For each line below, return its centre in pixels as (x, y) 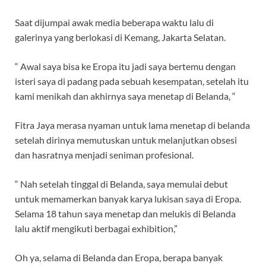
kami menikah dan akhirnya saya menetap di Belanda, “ (125, 96)
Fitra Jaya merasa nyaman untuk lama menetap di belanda (132, 125)
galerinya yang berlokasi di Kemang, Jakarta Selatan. (120, 37)
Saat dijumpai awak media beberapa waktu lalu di (114, 22)
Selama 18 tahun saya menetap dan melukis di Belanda (125, 213)
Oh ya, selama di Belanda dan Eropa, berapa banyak (119, 257)
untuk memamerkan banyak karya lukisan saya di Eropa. (128, 198)
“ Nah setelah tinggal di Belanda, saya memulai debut (121, 183)
